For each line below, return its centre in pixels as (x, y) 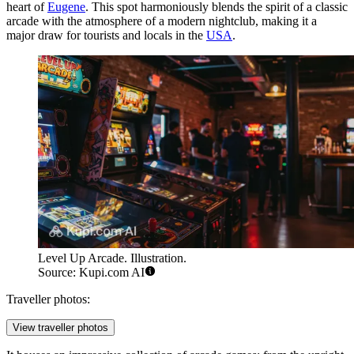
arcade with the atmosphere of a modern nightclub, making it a (162, 21)
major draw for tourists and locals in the (106, 35)
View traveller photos (60, 328)
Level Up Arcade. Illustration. (112, 258)
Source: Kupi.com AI (91, 273)
